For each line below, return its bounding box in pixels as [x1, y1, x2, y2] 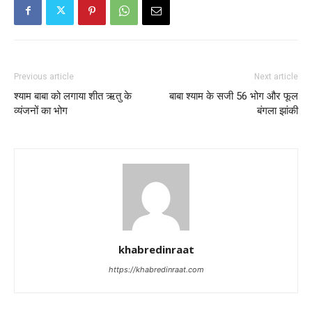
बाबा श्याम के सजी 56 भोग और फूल [169, 89, 298, 102]
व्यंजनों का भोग [14, 104, 68, 117]
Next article [254, 71, 298, 81]
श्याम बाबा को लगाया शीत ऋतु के [14, 89, 132, 102]
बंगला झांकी [257, 104, 298, 117]
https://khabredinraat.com [108, 264, 204, 274]
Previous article [14, 71, 74, 81]
